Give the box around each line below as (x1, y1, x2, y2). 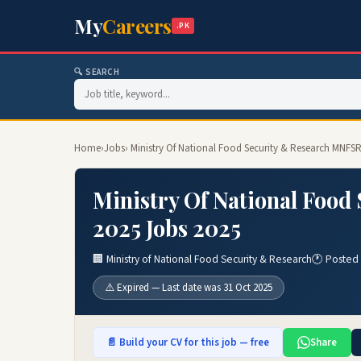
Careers (102, 13, 172, 39)
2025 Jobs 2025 (93, 214, 241, 243)
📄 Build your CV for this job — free (106, 335, 269, 350)
